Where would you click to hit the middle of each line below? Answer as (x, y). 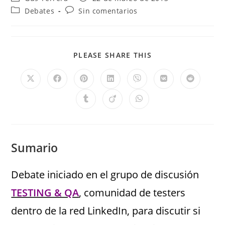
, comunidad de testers (132, 193)
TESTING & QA (45, 193)
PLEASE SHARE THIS (113, 55)
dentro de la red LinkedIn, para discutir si (106, 211)
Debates (40, 11)
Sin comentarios (108, 11)
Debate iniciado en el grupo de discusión (105, 175)
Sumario (35, 148)
